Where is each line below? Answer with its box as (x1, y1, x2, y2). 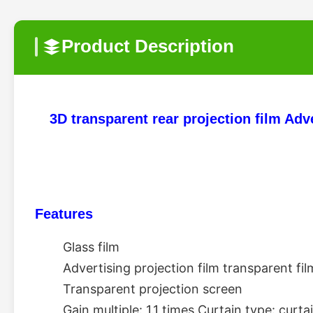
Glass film (63, 240, 123, 254)
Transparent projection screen (63, 282, 246, 296)
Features (35, 206, 93, 221)
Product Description (61, 36, 234, 57)
